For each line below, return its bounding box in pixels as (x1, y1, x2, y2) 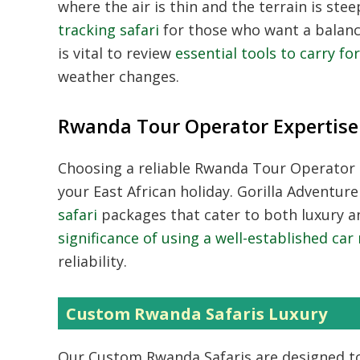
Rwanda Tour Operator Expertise (58, 113, 358, 139)
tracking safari (58, 20, 159, 39)
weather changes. (58, 67, 179, 86)
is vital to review (58, 43, 175, 63)
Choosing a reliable (58, 158, 194, 178)
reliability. (58, 252, 127, 271)
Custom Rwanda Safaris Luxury (66, 302, 328, 325)
